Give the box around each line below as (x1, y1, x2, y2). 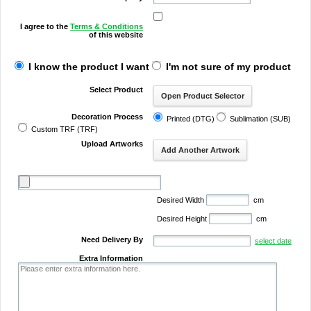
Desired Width (157, 196, 206, 204)
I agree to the (20, 22, 70, 31)
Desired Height (157, 215, 209, 223)
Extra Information (79, 254, 143, 262)
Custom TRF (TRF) (29, 125, 98, 133)
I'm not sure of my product (163, 61, 291, 72)
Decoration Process (72, 112, 143, 121)
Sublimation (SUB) (228, 115, 291, 123)
